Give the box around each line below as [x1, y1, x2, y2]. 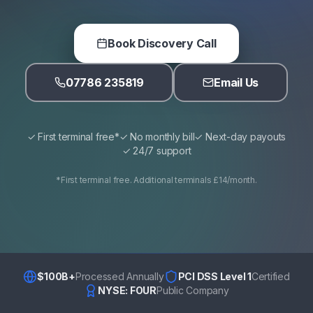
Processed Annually [75, 270, 164, 283]
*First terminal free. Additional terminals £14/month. [56, 175, 257, 186]
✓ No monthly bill [119, 131, 195, 143]
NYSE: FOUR [98, 284, 156, 297]
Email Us [214, 75, 259, 90]
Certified [251, 270, 290, 283]
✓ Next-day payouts [194, 131, 286, 143]
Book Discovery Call [108, 36, 217, 51]
